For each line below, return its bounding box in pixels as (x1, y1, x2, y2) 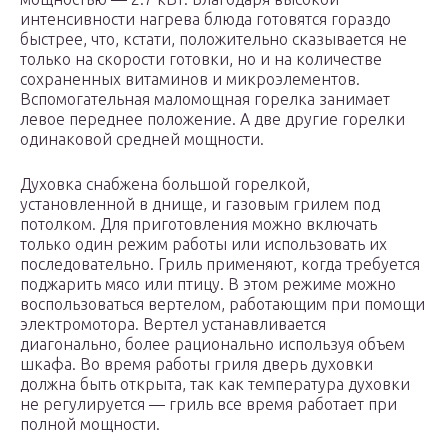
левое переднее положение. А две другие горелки (20, 110, 405, 129)
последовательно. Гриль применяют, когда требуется (20, 255, 420, 274)
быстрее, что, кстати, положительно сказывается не (20, 30, 407, 49)
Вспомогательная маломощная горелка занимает (20, 90, 390, 109)
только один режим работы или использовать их (20, 235, 387, 254)
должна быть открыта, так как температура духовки (20, 375, 410, 394)
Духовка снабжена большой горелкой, (20, 175, 310, 194)
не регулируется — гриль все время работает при (20, 395, 397, 414)
